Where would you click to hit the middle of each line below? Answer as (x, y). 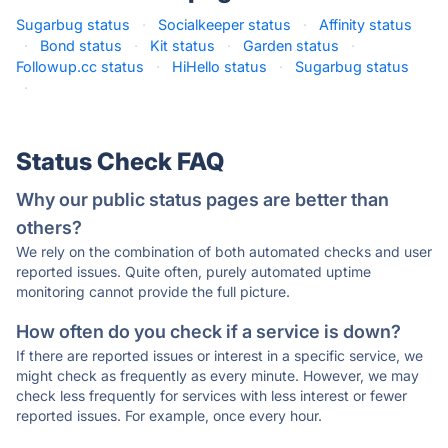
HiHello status (219, 66)
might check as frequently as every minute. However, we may (217, 375)
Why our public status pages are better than (202, 199)
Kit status (182, 45)
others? (49, 227)
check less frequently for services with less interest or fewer (211, 395)
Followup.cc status (80, 66)
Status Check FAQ (120, 161)
